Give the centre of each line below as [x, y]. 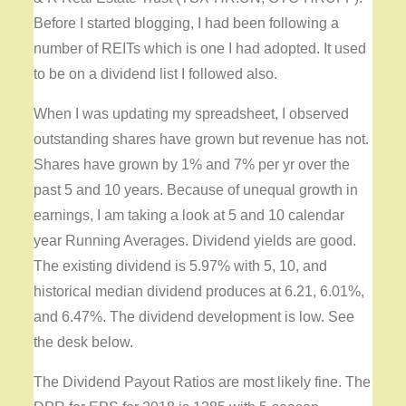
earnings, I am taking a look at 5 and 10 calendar [189, 216]
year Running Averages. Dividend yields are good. [195, 241]
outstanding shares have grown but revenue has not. [202, 140]
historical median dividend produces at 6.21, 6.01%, [199, 292]
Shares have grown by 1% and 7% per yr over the [192, 165]
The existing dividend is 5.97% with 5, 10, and [181, 266]
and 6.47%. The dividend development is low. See [194, 317]
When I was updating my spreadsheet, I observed [192, 114]
